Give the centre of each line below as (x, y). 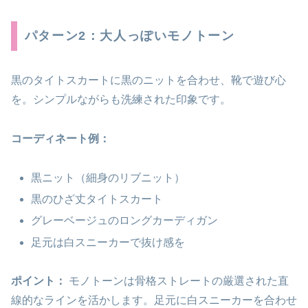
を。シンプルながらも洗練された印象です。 (121, 100)
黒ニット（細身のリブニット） (108, 178)
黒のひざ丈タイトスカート (97, 199)
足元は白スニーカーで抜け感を (108, 242)
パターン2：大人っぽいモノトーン (130, 36)
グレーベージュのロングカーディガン (125, 221)
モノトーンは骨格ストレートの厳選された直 (177, 281)
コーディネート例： (60, 139)
